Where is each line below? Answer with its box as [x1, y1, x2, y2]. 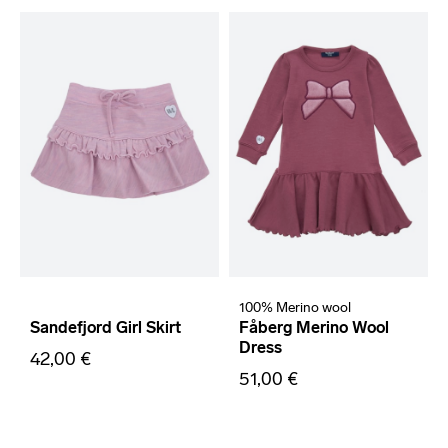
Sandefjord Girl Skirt [30, 318, 181, 338]
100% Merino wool [239, 299, 351, 317]
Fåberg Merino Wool [239, 318, 389, 338]
